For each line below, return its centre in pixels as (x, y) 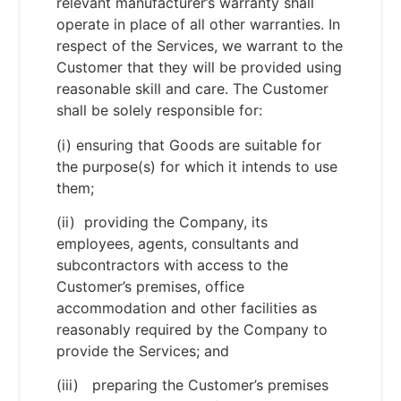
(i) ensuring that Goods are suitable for (189, 145)
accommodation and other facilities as (187, 307)
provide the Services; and (145, 350)
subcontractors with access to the (172, 264)
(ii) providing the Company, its (162, 222)
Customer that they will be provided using (199, 68)
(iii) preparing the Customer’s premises (192, 385)
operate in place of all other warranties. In (198, 25)
